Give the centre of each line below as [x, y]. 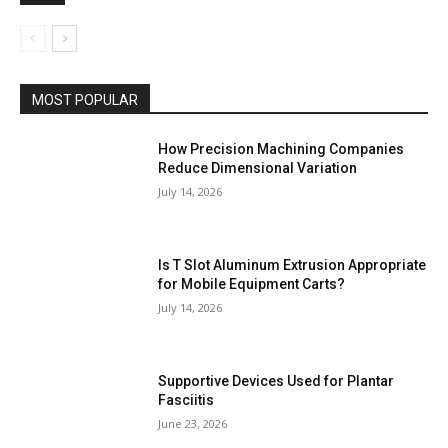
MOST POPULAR [85, 100]
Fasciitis [186, 399]
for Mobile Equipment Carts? [252, 283]
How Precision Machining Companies [281, 149]
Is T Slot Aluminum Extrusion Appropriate [292, 264]
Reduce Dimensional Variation [258, 168]
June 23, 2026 [193, 423]
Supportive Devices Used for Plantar [276, 380]
